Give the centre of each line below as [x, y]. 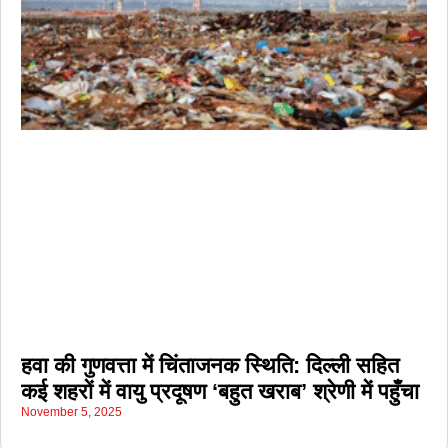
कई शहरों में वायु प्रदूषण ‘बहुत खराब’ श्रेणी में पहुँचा [220, 391]
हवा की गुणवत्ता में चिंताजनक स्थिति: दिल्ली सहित [210, 365]
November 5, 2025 [71, 411]
